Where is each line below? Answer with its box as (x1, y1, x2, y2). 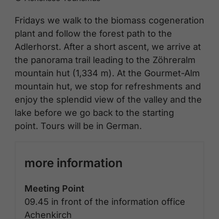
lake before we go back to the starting (15, 107, 174, 118)
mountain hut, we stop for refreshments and (15, 81, 201, 91)
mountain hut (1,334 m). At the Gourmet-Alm (15, 67, 200, 78)
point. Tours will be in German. (15, 120, 142, 131)
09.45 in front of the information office (24, 196, 185, 207)
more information (24, 155, 123, 170)
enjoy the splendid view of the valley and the (15, 94, 202, 105)
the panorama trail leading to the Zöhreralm (15, 54, 196, 65)
